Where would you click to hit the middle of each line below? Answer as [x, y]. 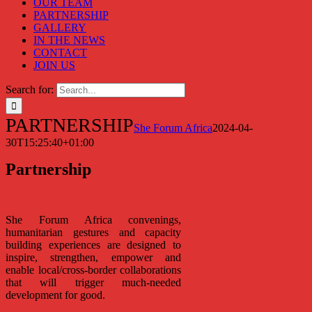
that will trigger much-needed [94, 282]
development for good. [55, 295]
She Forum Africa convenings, [94, 220]
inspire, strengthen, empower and [94, 257]
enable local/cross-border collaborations [94, 270]
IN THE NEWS [69, 40]
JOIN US [54, 65]
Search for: [30, 89]
